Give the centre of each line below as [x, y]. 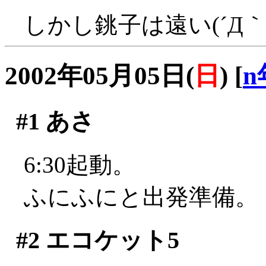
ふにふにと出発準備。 [141, 197]
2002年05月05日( [99, 75]
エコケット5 [109, 240]
